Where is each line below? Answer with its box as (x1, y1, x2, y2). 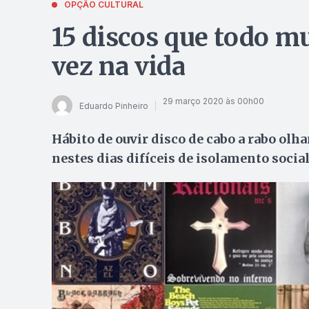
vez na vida (51, 51, 186, 82)
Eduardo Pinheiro (79, 100, 148, 111)
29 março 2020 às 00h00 (162, 95, 264, 106)
